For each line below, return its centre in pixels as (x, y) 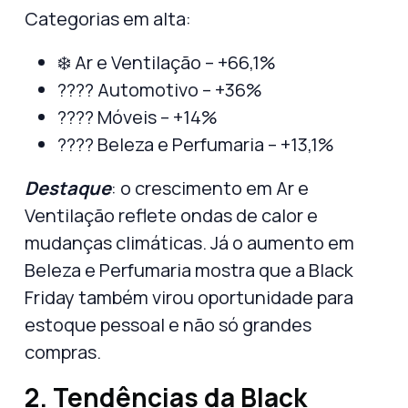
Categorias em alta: (108, 18)
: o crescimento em (194, 188)
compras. (63, 352)
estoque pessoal (95, 324)
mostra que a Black (272, 270)
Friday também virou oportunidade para (189, 297)
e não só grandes (238, 324)
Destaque (68, 188)
